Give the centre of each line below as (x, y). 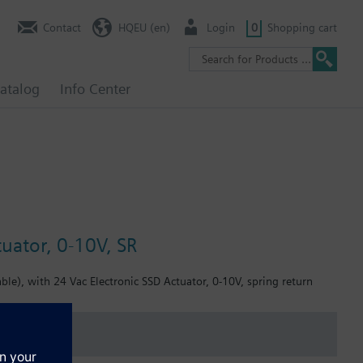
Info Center (95, 89)
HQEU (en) (144, 27)
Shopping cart (302, 27)
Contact (62, 27)
